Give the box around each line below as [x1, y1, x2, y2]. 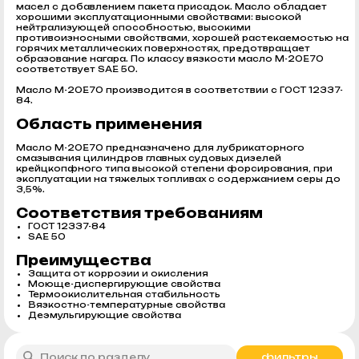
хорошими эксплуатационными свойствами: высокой [16, 11, 301, 22]
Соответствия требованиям [16, 204, 263, 221]
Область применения [16, 115, 202, 132]
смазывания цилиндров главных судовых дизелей [16, 152, 281, 163]
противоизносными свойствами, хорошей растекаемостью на [16, 32, 349, 42]
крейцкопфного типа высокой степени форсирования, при [16, 163, 333, 173]
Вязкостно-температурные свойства [28, 299, 225, 309]
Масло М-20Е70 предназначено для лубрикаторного [16, 142, 305, 152]
